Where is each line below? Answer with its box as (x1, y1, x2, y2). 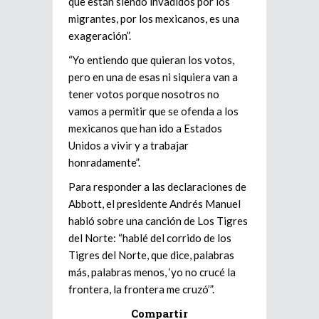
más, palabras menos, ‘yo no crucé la (68, 265, 236, 278)
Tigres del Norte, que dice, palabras (68, 248, 234, 261)
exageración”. (68, 28, 131, 42)
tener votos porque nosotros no (68, 87, 219, 100)
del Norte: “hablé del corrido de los (68, 231, 231, 244)
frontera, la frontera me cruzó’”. (68, 282, 214, 296)
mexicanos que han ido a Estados (68, 121, 222, 135)
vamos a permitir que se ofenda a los (68, 104, 239, 117)
